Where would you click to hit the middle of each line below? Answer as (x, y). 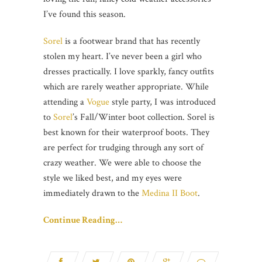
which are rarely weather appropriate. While (126, 87)
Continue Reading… (83, 220)
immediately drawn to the (92, 193)
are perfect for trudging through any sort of (123, 147)
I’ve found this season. (85, 14)
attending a (65, 102)
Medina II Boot (170, 193)
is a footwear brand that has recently (131, 41)
